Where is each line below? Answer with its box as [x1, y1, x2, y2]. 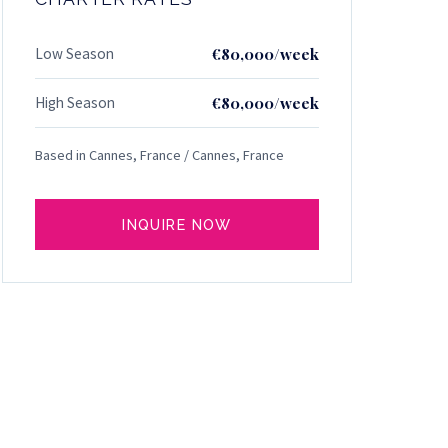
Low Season [35, 44, 114, 63]
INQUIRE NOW [122, 216, 232, 233]
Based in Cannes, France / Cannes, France [35, 146, 284, 164]
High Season [35, 93, 115, 112]
